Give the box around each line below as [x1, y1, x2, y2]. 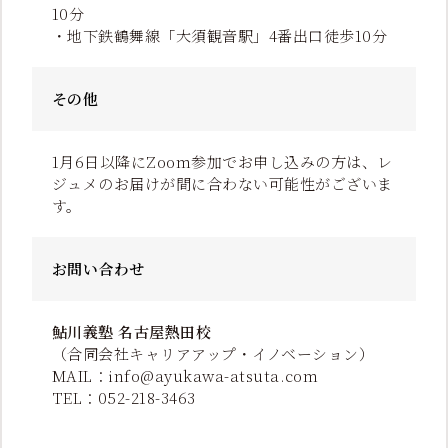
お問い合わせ [52, 258, 145, 280]
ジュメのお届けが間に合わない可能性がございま [52, 173, 393, 195]
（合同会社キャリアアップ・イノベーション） [52, 343, 375, 365]
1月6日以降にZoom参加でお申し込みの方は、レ [52, 151, 393, 173]
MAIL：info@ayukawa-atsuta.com [52, 365, 319, 387]
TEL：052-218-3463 [52, 387, 196, 409]
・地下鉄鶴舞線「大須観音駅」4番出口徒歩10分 [52, 25, 388, 47]
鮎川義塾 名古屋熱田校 [52, 321, 212, 343]
